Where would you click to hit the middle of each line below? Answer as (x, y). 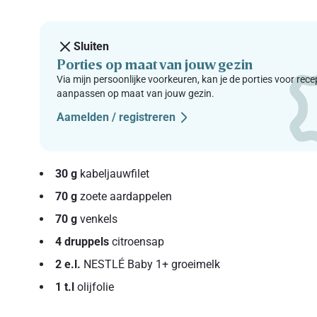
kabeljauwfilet (114, 173)
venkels (98, 219)
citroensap (137, 241)
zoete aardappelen (125, 196)
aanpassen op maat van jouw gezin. (136, 93)
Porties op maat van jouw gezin (155, 63)
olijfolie (94, 287)
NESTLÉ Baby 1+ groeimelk (151, 264)
